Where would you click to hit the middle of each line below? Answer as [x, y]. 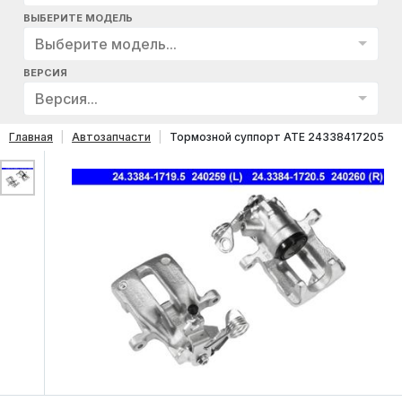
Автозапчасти [111, 136]
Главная [31, 136]
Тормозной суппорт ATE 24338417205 [277, 136]
